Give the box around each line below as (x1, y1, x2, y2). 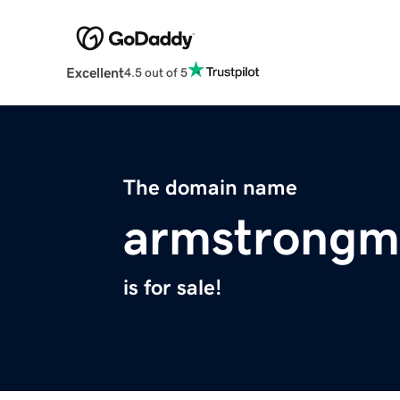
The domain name (123, 177, 297, 199)
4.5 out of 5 (123, 65, 187, 79)
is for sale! (123, 277, 221, 299)
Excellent (65, 65, 124, 80)
